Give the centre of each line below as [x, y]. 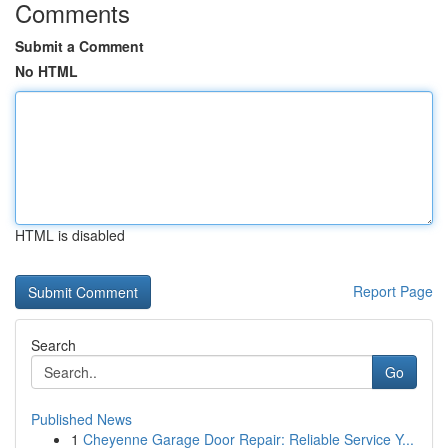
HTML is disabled [70, 235]
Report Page [393, 291]
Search [53, 345]
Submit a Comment [79, 46]
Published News [81, 419]
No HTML [46, 71]
